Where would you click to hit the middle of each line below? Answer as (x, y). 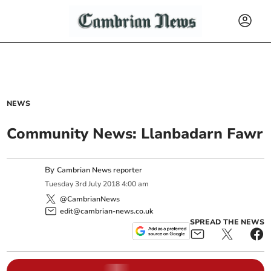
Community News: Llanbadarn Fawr (135, 134)
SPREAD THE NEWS (227, 222)
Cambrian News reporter (100, 170)
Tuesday (59, 184)
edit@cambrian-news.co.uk (107, 211)
